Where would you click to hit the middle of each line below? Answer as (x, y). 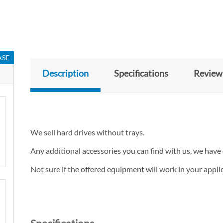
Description (65, 73)
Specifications (141, 73)
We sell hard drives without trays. (87, 132)
